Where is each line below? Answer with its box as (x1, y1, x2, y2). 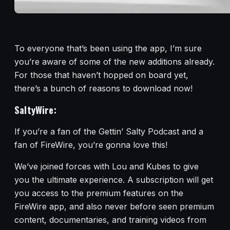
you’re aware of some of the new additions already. (14, 56, 215, 67)
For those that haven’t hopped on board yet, (14, 70, 188, 81)
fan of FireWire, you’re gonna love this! (14, 139, 167, 150)
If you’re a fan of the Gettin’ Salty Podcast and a (14, 126, 203, 137)
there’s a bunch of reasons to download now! (14, 83, 193, 94)
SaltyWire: (14, 103, 56, 117)
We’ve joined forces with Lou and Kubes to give (14, 161, 199, 171)
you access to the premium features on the (14, 187, 183, 198)
